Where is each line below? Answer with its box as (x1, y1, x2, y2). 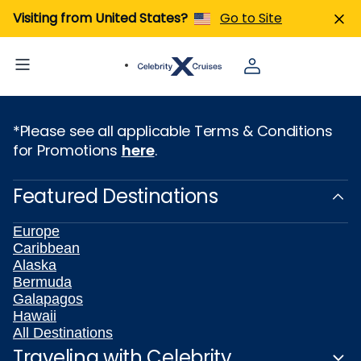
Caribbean (13, 240, 80, 256)
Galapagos (13, 291, 83, 307)
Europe (13, 223, 60, 239)
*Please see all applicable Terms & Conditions (13, 121, 333, 141)
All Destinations (13, 325, 113, 341)
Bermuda (13, 274, 72, 290)
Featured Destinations (13, 183, 218, 210)
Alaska (13, 257, 56, 273)
